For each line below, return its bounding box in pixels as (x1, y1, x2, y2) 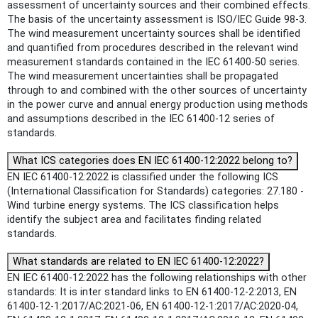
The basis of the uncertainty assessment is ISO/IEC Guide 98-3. (7, 13, 307, 26)
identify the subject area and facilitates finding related (7, 213, 261, 226)
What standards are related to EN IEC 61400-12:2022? (13, 255, 264, 268)
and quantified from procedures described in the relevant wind (7, 41, 298, 54)
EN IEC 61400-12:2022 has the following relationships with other (7, 271, 307, 284)
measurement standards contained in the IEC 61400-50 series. (7, 55, 300, 68)
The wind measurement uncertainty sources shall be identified (7, 27, 300, 40)
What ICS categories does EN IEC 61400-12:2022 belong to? (13, 154, 292, 167)
